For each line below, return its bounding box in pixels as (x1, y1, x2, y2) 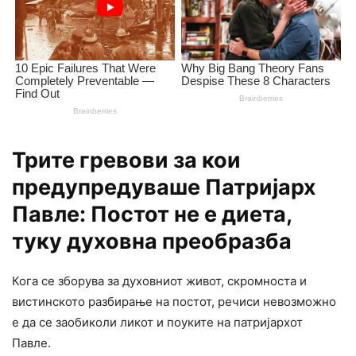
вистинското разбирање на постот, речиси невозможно (12, 294, 336, 310)
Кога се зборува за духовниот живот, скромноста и (12, 273, 307, 289)
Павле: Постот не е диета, (12, 201, 292, 228)
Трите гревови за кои (12, 147, 241, 174)
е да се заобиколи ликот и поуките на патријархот (12, 315, 303, 331)
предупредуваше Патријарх (12, 174, 316, 201)
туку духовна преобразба (12, 228, 292, 255)
